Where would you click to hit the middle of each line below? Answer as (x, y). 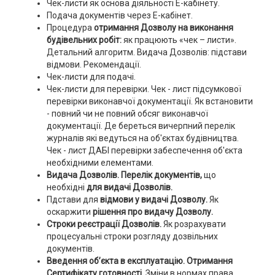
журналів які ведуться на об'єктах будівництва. (142, 138)
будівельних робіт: (84, 40)
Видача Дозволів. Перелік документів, (125, 175)
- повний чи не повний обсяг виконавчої (127, 114)
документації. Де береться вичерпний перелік (141, 126)
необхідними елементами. (100, 163)
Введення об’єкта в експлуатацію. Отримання (139, 261)
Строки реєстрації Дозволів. (104, 224)
